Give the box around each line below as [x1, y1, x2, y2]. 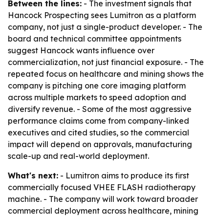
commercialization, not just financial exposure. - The [8, 57, 204, 67]
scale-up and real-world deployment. [8, 151, 149, 161]
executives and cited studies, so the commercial [8, 128, 189, 137]
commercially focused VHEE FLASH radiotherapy [8, 182, 196, 192]
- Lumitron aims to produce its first [58, 171, 189, 180]
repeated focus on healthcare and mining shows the [8, 69, 204, 79]
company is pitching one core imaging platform [8, 81, 186, 90]
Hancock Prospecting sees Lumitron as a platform [8, 10, 196, 20]
